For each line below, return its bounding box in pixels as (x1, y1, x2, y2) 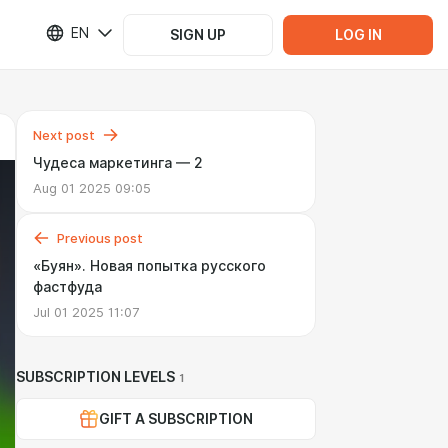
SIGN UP (170, 26, 226, 43)
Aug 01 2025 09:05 (33, 180, 151, 196)
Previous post (57, 230, 143, 246)
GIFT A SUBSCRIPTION (99, 411, 253, 427)
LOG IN (334, 26, 382, 43)
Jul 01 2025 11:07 (33, 304, 139, 320)
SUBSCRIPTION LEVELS (16, 369, 175, 385)
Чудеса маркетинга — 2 (33, 155, 203, 171)
